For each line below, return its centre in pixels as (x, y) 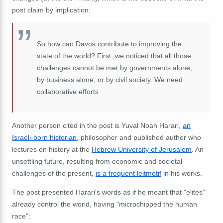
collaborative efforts (68, 91)
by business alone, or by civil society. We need (110, 79)
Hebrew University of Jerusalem (142, 149)
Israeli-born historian (44, 137)
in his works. (182, 173)
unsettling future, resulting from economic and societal (97, 161)
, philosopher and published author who (139, 137)
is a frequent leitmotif (128, 173)
